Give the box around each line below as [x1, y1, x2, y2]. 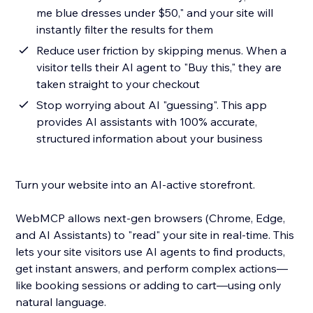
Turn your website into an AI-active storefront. [15, 177, 256, 192]
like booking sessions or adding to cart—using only [15, 278, 282, 293]
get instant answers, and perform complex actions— [15, 261, 289, 276]
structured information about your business [36, 131, 263, 146]
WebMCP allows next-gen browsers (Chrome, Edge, [15, 211, 286, 226]
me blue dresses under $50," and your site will [36, 6, 274, 20]
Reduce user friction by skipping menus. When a [36, 43, 287, 58]
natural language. [15, 295, 107, 310]
